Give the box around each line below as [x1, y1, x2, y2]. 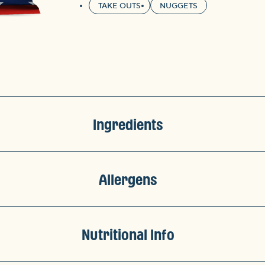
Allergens [98, 171, 157, 188]
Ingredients [92, 116, 163, 133]
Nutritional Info [81, 226, 174, 243]
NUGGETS [160, 1, 198, 11]
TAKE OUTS [98, 1, 141, 11]
